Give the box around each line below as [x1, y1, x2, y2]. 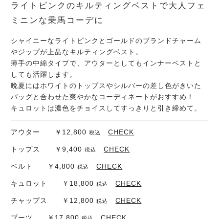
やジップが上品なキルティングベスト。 [11, 47, 143, 56]
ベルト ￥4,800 [11, 162, 78, 170]
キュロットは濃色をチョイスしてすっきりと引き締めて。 [11, 104, 202, 112]
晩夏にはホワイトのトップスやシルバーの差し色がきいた [11, 81, 202, 89]
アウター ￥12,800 [11, 128, 89, 136]
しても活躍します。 [11, 70, 77, 78]
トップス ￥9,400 [11, 145, 85, 153]
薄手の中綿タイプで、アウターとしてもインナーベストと [11, 59, 202, 67]
